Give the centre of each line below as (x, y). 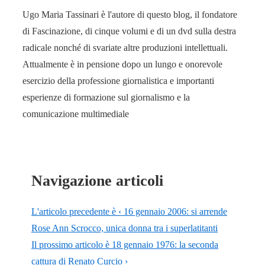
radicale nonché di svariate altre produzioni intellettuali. (125, 48)
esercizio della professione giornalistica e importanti (118, 81)
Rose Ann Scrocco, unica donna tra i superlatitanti (125, 228)
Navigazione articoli (97, 180)
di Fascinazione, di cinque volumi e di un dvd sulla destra (129, 31)
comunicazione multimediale (76, 114)
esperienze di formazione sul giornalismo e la (106, 98)
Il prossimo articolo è (72, 244)
